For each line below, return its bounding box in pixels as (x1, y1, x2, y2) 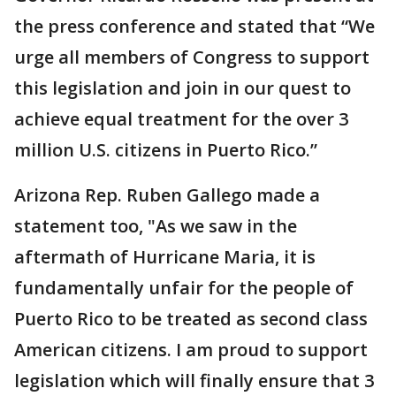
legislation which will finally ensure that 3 (14, 369, 374, 392)
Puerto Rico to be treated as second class (14, 307, 368, 331)
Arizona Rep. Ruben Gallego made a (14, 183, 320, 207)
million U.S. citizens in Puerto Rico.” (14, 138, 317, 162)
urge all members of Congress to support (14, 45, 369, 69)
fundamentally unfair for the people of (14, 276, 354, 300)
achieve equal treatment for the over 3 (14, 107, 348, 131)
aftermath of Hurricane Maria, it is (14, 245, 316, 269)
